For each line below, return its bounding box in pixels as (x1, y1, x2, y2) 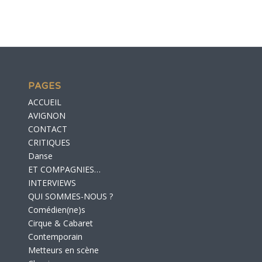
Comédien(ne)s (28, 204, 85, 216)
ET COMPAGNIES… (28, 164, 101, 175)
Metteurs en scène (28, 244, 99, 256)
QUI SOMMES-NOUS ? (28, 191, 113, 202)
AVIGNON (28, 110, 65, 122)
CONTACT (28, 123, 67, 135)
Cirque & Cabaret (28, 218, 93, 229)
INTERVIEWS (28, 177, 76, 189)
